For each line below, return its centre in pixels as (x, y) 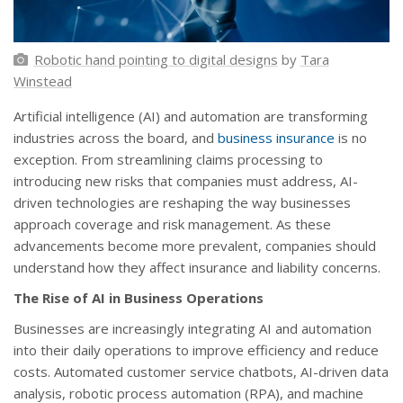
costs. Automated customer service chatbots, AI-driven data (201, 372)
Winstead (43, 81)
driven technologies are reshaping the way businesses (182, 203)
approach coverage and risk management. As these (172, 224)
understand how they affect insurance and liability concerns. (197, 268)
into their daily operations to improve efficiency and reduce (196, 350)
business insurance (276, 138)
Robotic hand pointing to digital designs (156, 60)
